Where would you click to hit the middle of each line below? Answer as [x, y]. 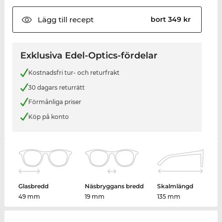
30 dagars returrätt [56, 87]
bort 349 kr [172, 20]
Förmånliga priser [55, 102]
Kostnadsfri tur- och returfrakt [74, 73]
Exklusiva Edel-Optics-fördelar [89, 56]
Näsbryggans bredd [114, 186]
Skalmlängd [175, 186]
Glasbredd [34, 186]
